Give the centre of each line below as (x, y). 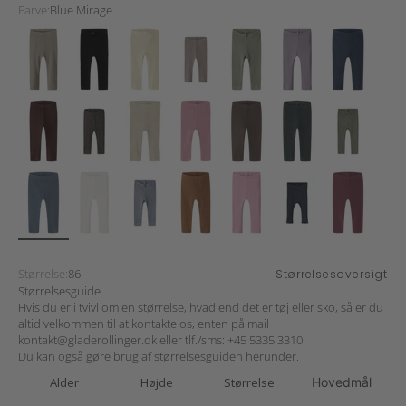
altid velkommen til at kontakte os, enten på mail (144, 324)
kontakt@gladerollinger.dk (87, 340)
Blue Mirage (81, 10)
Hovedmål (342, 382)
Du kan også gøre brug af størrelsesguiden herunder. (159, 357)
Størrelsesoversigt (331, 275)
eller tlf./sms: (192, 340)
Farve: (34, 10)
